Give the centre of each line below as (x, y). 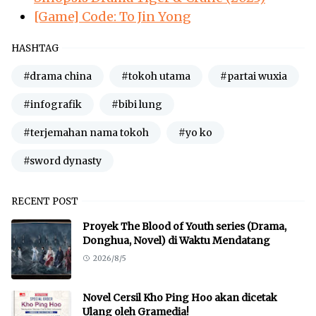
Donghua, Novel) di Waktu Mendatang (176, 240)
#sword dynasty (62, 160)
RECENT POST (45, 201)
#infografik (53, 104)
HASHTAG (35, 48)
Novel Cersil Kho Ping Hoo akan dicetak (180, 297)
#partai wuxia (254, 76)
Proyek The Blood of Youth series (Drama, (184, 226)
